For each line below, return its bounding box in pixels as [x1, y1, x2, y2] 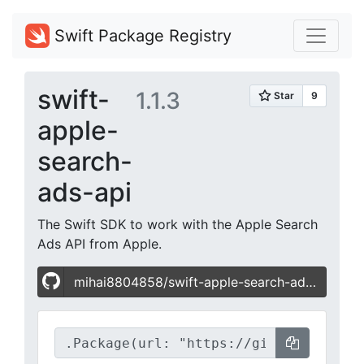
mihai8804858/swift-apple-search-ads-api [74, 274, 305, 290]
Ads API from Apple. [37, 236, 162, 252]
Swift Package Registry [50, 26, 232, 45]
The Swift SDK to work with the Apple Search [37, 216, 318, 232]
